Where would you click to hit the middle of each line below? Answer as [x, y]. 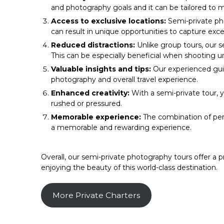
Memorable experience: [96, 117]
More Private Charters [96, 195]
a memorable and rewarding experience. [121, 127]
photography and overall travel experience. [124, 79]
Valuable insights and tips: [101, 69]
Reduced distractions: [93, 45]
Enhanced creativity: [90, 93]
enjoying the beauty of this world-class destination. [129, 167]
